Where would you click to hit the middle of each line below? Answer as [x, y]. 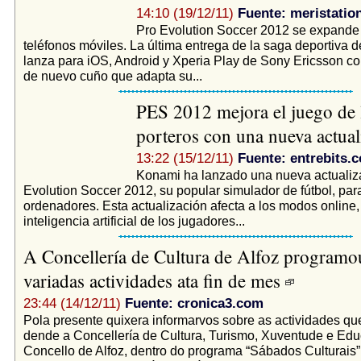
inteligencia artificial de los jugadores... [134, 220]
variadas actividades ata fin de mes [154, 280]
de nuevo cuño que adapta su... [112, 75]
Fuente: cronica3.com [194, 303]
